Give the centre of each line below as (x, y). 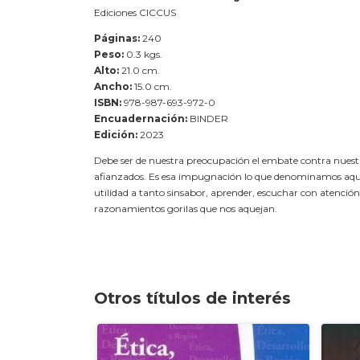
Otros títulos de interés (192, 298)
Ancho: (113, 86)
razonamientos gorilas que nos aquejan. (186, 209)
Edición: (116, 135)
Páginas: (117, 38)
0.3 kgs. (143, 54)
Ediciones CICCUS (135, 12)
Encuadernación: (141, 119)
